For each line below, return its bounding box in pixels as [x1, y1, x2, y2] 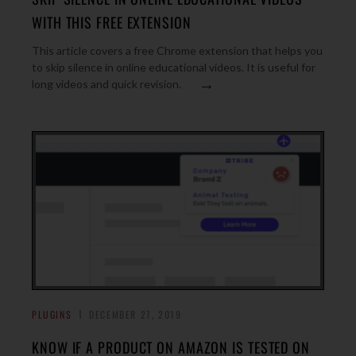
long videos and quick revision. [32, 77, 181, 91]
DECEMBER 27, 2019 [89, 308, 182, 321]
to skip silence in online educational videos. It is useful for [32, 60, 315, 74]
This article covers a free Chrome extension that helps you [32, 44, 323, 57]
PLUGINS [32, 308, 72, 321]
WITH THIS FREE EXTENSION [32, 12, 192, 33]
